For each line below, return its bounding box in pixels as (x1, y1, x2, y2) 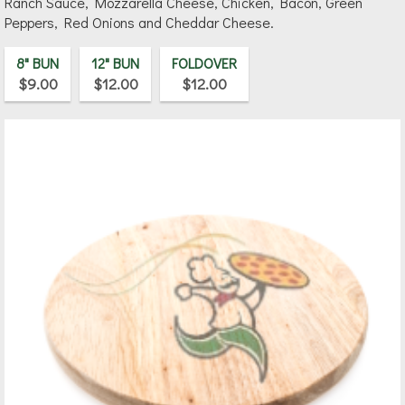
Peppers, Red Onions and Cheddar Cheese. (5, 13, 274, 33)
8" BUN (16, 53, 59, 73)
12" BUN (91, 53, 139, 73)
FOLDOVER (172, 53, 237, 73)
